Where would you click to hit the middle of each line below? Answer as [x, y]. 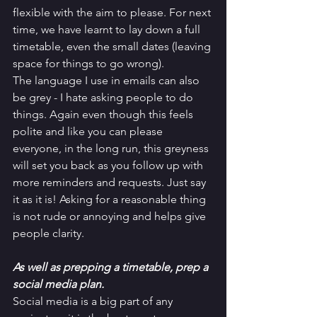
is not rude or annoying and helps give [111, 217]
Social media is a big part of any [94, 301]
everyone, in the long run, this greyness [112, 149]
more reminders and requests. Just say [111, 183]
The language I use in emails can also [108, 81]
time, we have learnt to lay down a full [108, 30]
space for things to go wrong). [90, 64]
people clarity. [48, 234]
